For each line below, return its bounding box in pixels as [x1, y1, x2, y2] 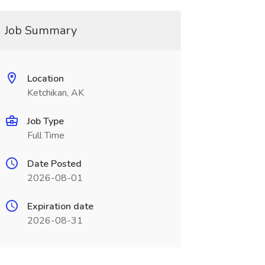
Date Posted [27, 157, 82, 170]
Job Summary [4, 22, 77, 38]
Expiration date [27, 200, 93, 213]
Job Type [27, 115, 64, 128]
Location [27, 72, 64, 85]
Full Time [27, 129, 64, 142]
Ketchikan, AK [27, 86, 84, 99]
